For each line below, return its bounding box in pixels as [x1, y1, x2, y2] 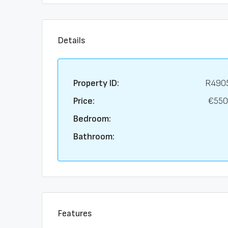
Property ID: [73, 78, 119, 89]
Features [58, 208, 92, 219]
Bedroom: [73, 113, 111, 124]
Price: [73, 96, 95, 106]
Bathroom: [73, 131, 115, 142]
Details [58, 35, 85, 46]
